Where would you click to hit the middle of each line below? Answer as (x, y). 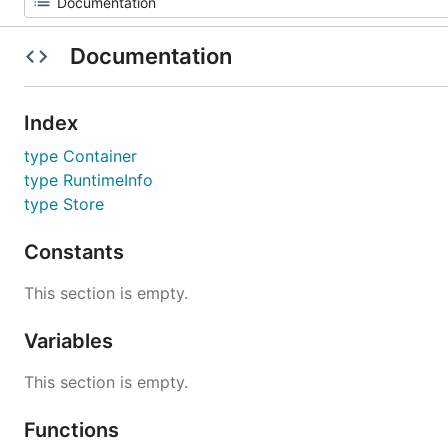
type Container (80, 156)
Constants (76, 252)
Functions (74, 430)
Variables (71, 341)
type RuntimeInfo (88, 180)
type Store (64, 204)
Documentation (150, 56)
